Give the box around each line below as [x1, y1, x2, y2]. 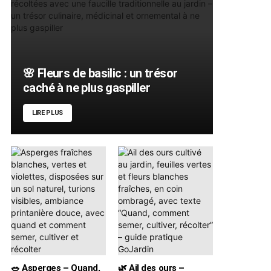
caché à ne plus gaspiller [23, 80, 150, 95]
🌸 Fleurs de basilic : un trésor [23, 65, 178, 80]
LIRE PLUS [32, 108, 64, 117]
